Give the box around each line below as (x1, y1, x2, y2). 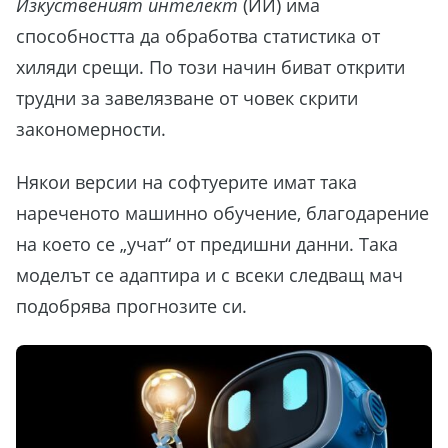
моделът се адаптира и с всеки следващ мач (16, 263, 403, 288)
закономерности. (16, 116, 166, 141)
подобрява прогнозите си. (16, 294, 247, 319)
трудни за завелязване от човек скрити (16, 85, 358, 110)
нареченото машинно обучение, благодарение (16, 201, 429, 226)
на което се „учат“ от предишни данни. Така (16, 232, 398, 257)
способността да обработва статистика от (16, 23, 380, 48)
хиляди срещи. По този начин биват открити (16, 54, 405, 79)
